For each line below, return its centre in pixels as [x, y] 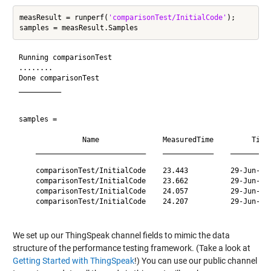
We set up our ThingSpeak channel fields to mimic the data [121, 235]
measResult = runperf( [64, 17]
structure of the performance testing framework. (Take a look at [131, 248]
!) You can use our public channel [195, 261]
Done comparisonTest [59, 78]
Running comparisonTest [65, 57]
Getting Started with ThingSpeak [73, 261]
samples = [40, 119]
